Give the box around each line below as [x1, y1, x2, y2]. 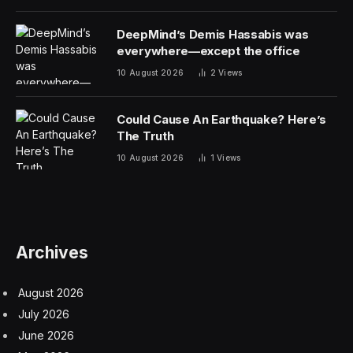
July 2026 [18, 307, 69, 321]
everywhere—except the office [117, 43, 300, 59]
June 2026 [18, 328, 74, 342]
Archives [16, 243, 88, 263]
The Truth [117, 128, 174, 144]
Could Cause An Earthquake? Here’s [117, 112, 327, 128]
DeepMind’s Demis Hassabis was [117, 27, 309, 43]
